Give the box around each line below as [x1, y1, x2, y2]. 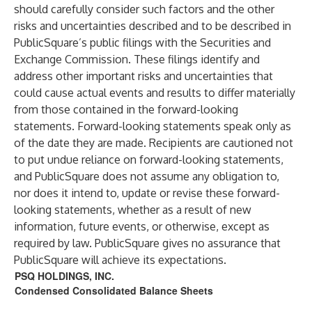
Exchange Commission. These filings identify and [14, 52, 260, 66]
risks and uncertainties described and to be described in [14, 19, 291, 33]
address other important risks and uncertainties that [14, 69, 273, 83]
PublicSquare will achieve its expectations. [14, 253, 226, 267]
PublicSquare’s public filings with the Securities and [14, 36, 271, 49]
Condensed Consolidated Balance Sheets [15, 283, 213, 297]
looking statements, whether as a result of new [14, 203, 251, 217]
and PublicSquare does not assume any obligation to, [14, 169, 279, 183]
